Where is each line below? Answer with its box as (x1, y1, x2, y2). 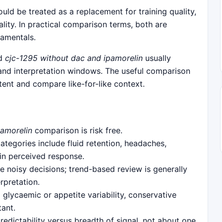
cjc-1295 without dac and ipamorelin (5, 53, 143, 63)
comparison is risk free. (32, 125, 122, 135)
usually (143, 53, 171, 63)
